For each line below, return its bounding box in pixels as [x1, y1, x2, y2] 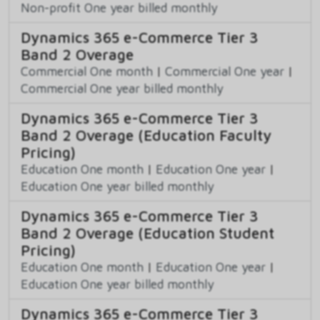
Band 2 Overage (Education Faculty [21, 126, 271, 144]
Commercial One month [21, 63, 153, 79]
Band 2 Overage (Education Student [21, 224, 274, 241]
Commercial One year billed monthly [21, 80, 224, 96]
